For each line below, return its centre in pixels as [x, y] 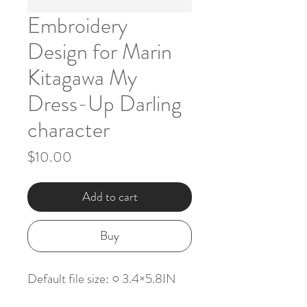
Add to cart [110, 196]
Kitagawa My [82, 77]
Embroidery [77, 25]
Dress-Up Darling [105, 103]
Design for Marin [100, 51]
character [69, 129]
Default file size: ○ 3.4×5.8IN [102, 278]
